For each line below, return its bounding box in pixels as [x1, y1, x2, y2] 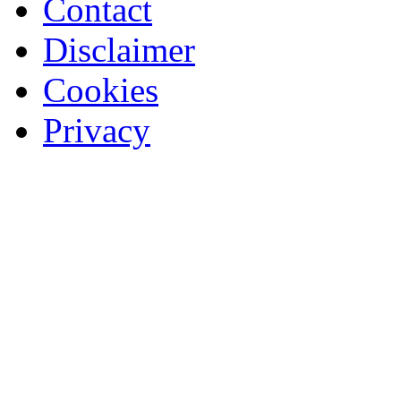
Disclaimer [43, 30, 195, 69]
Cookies [43, 70, 158, 109]
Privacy [43, 110, 150, 149]
